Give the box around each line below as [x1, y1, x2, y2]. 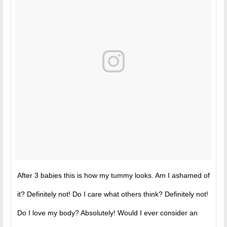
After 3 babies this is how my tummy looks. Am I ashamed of [17, 171, 210, 180]
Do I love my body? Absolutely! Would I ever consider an [17, 209, 198, 217]
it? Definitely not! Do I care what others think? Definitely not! [17, 190, 208, 199]
